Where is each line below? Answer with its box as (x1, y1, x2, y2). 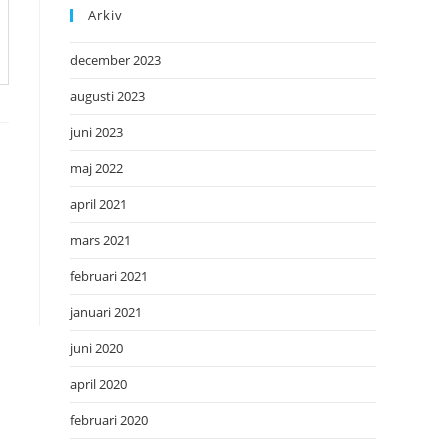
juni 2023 (70, 123, 123, 141)
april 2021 (70, 195, 127, 213)
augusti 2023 (70, 87, 145, 105)
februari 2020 (70, 411, 148, 429)
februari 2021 (70, 267, 148, 285)
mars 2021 (70, 231, 131, 249)
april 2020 (70, 375, 127, 393)
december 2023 (70, 51, 161, 69)
